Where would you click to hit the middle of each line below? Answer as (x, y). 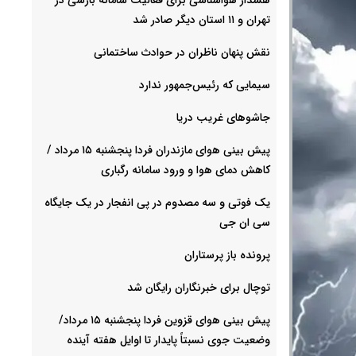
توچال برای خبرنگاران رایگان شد (199, 287)
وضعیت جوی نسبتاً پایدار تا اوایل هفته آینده (168, 340)
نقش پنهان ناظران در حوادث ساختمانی (182, 52)
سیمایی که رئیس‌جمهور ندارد (205, 85)
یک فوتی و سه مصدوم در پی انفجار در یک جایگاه (157, 202)
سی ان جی (245, 222)
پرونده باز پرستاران (227, 255)
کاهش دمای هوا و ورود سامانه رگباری (186, 170)
